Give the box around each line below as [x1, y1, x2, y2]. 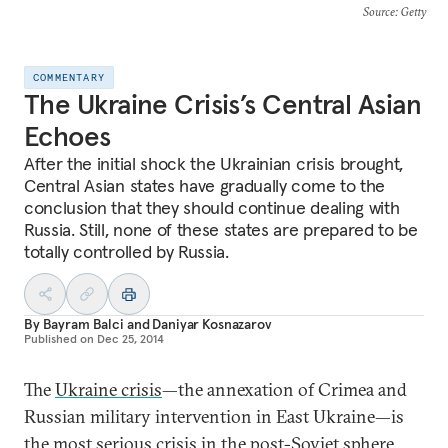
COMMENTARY [33, 71, 105, 84]
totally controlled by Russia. [24, 240, 229, 263]
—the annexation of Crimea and [162, 378, 407, 401]
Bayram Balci [42, 315, 124, 333]
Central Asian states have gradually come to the [24, 174, 385, 197]
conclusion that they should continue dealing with [24, 196, 400, 219]
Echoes [24, 119, 111, 154]
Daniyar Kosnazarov [152, 315, 272, 333]
